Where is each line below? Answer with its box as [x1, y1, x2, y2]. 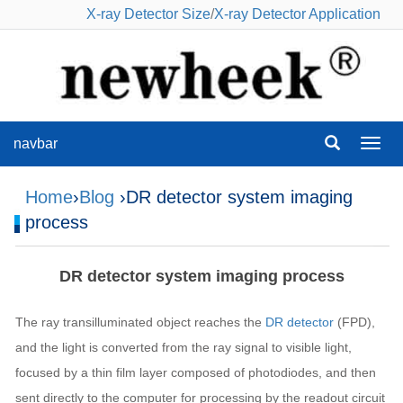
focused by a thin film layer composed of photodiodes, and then [15, 365, 376, 381]
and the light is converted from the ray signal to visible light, [15, 340, 352, 355]
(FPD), [334, 315, 375, 330]
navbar [13, 136, 58, 152]
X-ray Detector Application [214, 6, 381, 22]
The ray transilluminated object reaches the [15, 315, 265, 330]
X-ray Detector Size [86, 6, 210, 22]
